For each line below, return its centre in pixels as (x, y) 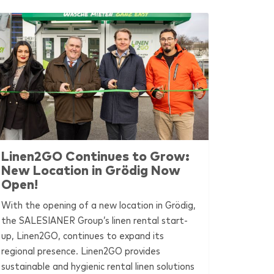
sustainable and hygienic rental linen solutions (98, 266)
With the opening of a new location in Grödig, (99, 205)
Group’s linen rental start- (132, 220)
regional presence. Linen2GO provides (81, 251)
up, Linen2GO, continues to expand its (83, 236)
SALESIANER (47, 220)
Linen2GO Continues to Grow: (96, 157)
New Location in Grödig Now (91, 171)
